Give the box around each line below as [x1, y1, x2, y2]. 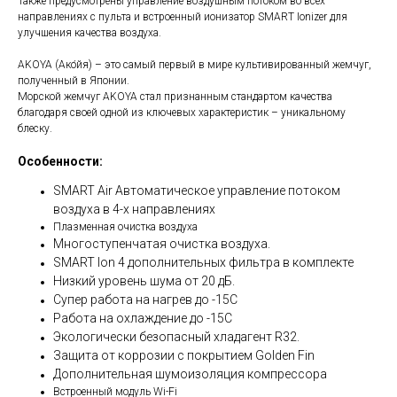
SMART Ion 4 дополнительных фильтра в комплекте [53, 255, 354, 270]
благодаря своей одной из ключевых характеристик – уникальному [18, 106, 346, 120]
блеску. [18, 122, 52, 136]
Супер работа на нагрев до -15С [53, 292, 237, 307]
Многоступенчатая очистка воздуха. [53, 237, 270, 252]
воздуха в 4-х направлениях [53, 202, 215, 217]
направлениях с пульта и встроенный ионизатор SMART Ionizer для [18, 11, 347, 24]
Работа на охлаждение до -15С [53, 311, 232, 326]
